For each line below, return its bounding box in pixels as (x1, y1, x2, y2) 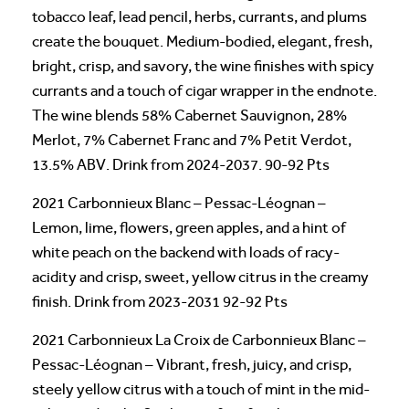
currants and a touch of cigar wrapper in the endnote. (32, 82, 377, 100)
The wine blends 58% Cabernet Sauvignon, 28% (32, 107, 347, 125)
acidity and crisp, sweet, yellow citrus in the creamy (32, 268, 369, 287)
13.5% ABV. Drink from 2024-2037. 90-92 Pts (32, 156, 330, 174)
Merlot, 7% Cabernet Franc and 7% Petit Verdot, (32, 131, 351, 150)
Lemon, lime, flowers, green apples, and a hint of (32, 219, 346, 237)
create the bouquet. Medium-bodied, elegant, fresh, (32, 33, 372, 51)
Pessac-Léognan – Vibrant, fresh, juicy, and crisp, (32, 356, 351, 374)
